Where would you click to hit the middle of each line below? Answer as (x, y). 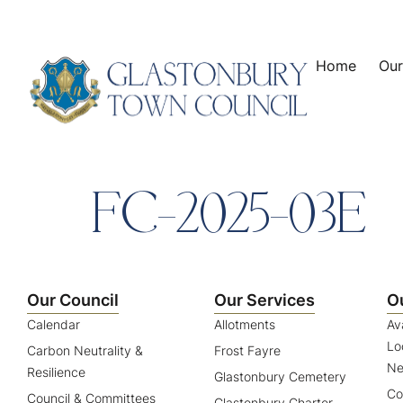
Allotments (244, 324)
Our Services (264, 300)
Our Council (73, 300)
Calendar (54, 324)
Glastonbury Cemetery (280, 376)
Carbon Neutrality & (85, 350)
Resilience (56, 372)
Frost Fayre (247, 350)
